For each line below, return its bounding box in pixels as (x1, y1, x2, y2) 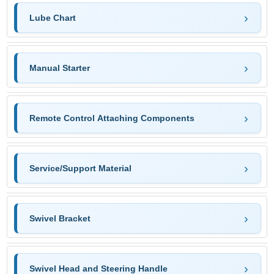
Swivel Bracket (29, 213, 91, 223)
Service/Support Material (29, 163, 131, 173)
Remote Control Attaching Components (29, 113, 194, 123)
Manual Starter (29, 62, 90, 73)
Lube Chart (29, 12, 76, 23)
